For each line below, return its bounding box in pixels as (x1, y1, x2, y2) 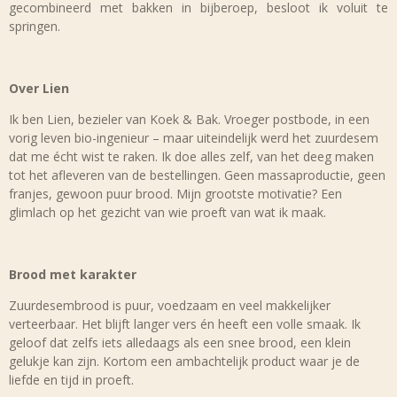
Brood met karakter (9, 266, 136, 283)
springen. (9, 18, 64, 35)
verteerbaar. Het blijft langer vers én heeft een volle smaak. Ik (9, 315, 361, 332)
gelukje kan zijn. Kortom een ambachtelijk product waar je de (9, 353, 360, 370)
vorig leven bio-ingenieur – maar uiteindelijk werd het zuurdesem (9, 129, 378, 146)
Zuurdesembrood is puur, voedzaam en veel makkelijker (9, 297, 331, 314)
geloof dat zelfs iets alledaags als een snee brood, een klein (9, 334, 351, 351)
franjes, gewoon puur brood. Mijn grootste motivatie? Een (9, 185, 342, 202)
